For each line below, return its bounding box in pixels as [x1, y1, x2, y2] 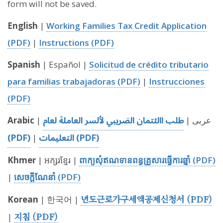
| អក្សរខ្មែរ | [36, 154, 79, 166]
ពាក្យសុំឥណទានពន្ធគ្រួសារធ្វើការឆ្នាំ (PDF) [79, 154, 216, 166]
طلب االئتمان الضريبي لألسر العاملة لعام [43, 111, 184, 130]
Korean [7, 193, 38, 205]
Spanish [7, 58, 40, 70]
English [7, 19, 38, 31]
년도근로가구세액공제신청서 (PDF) [81, 192, 212, 205]
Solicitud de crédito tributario [89, 58, 209, 70]
